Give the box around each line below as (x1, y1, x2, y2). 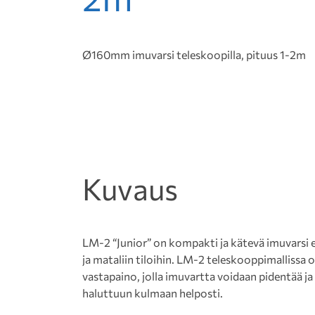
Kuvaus (82, 170, 178, 207)
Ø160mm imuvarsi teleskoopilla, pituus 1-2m (82, 48, 306, 62)
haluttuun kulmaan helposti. (82, 286, 223, 300)
